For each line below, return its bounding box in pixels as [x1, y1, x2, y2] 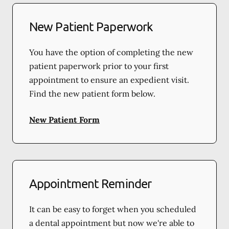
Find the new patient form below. [29, 88, 155, 99]
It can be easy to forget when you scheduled [29, 203, 196, 214]
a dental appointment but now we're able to [29, 217, 194, 228]
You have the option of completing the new [29, 47, 193, 57]
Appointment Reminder [29, 175, 151, 191]
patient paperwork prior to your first [29, 60, 169, 71]
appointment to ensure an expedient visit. [29, 74, 189, 85]
